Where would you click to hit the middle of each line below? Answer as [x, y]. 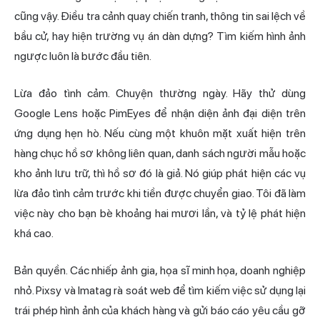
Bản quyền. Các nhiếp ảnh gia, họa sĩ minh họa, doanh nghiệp [160, 271]
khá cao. [34, 234]
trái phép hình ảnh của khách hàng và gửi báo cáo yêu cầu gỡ [160, 311]
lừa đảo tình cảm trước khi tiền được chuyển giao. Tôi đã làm [160, 194]
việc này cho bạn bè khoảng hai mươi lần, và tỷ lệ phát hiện [160, 214]
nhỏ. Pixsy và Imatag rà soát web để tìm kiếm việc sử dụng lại [160, 291]
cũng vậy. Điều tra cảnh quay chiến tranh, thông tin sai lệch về [160, 16]
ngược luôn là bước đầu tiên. [83, 56]
